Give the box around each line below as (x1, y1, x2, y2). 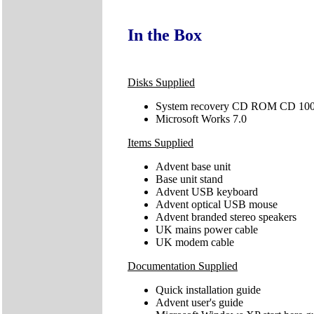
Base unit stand (156, 172, 223, 185)
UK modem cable (156, 235, 234, 248)
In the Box (128, 25, 202, 44)
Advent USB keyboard (156, 185, 258, 198)
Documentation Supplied (128, 259, 238, 272)
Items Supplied (128, 136, 193, 149)
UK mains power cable (156, 223, 258, 235)
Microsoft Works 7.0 (156, 112, 247, 125)
